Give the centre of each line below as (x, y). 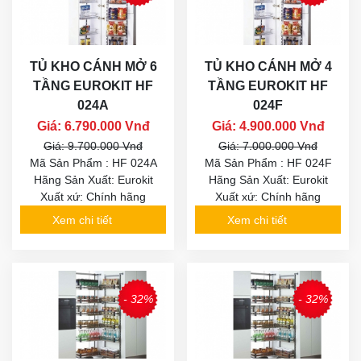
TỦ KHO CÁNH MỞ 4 (268, 67)
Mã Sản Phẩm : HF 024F (268, 163)
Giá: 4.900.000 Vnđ (268, 127)
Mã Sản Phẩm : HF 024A (93, 163)
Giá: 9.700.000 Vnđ (93, 146)
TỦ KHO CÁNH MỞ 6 (93, 67)
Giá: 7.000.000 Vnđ (268, 146)
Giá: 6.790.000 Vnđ (93, 127)
